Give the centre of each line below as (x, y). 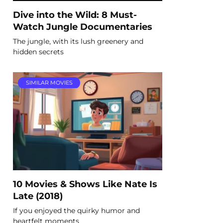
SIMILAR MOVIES (49, 83)
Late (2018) (38, 196)
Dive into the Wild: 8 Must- (75, 14)
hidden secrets (38, 52)
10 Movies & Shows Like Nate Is (85, 184)
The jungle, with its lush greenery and (78, 41)
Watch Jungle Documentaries (83, 26)
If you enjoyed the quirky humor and (76, 210)
